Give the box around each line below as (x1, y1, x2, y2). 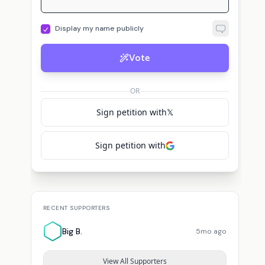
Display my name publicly (54, 23, 144, 33)
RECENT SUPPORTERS (43, 204, 110, 212)
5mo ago (195, 227, 227, 236)
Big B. (62, 226, 82, 237)
